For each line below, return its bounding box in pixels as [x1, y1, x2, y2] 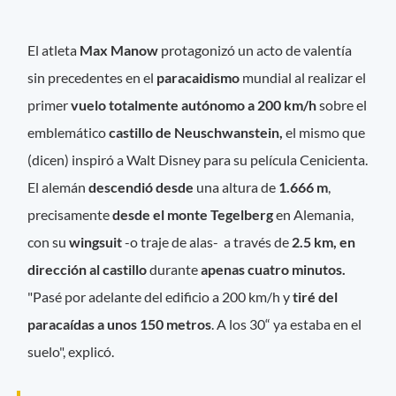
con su [27, 232, 70, 250]
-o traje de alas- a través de [125, 232, 290, 250]
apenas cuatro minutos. [201, 260, 346, 278]
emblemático [27, 123, 110, 141]
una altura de [196, 178, 277, 195]
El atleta [27, 41, 80, 58]
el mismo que [286, 123, 366, 141]
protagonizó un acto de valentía [158, 41, 353, 58]
